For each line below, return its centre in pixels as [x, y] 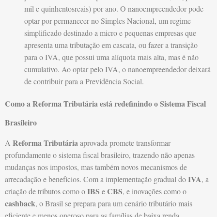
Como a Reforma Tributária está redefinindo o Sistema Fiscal [105, 104]
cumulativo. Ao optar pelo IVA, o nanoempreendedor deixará [117, 69]
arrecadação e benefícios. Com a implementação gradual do [96, 179]
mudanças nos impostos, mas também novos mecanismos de [96, 167]
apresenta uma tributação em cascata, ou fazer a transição [111, 45]
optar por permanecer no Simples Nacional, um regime [108, 21]
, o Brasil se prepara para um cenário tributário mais [114, 203]
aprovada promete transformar [124, 143]
